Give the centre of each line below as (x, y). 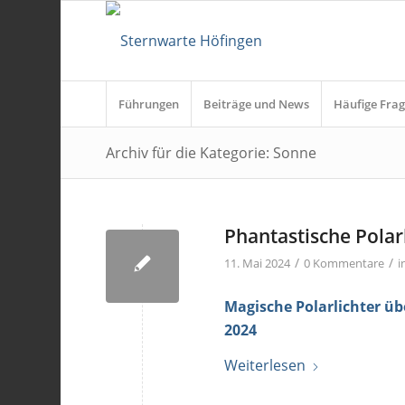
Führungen (149, 104)
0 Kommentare (344, 263)
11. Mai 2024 (258, 263)
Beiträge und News (257, 104)
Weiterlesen (265, 366)
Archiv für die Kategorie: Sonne (212, 153)
